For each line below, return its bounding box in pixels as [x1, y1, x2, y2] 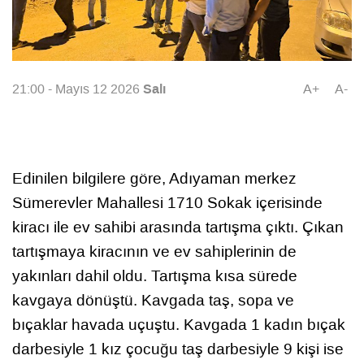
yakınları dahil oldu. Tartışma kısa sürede [12, 265, 297, 286]
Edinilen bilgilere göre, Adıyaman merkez [12, 167, 297, 188]
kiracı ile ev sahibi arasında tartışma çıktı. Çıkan [12, 216, 344, 237]
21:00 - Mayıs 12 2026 [12, 80, 143, 98]
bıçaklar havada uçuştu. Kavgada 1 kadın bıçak [12, 314, 345, 335]
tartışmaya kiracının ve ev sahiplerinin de [12, 240, 297, 262]
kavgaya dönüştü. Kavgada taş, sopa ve [12, 289, 294, 310]
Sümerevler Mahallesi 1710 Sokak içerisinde [12, 192, 323, 213]
